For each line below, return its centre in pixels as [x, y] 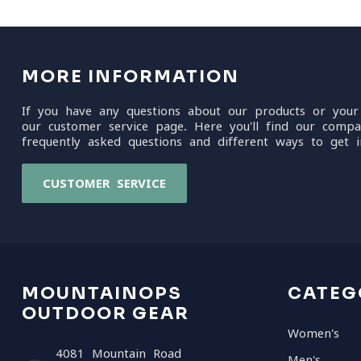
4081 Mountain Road [118, 353]
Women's [313, 333]
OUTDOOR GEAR [106, 313]
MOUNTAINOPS [102, 293]
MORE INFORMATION [131, 77]
